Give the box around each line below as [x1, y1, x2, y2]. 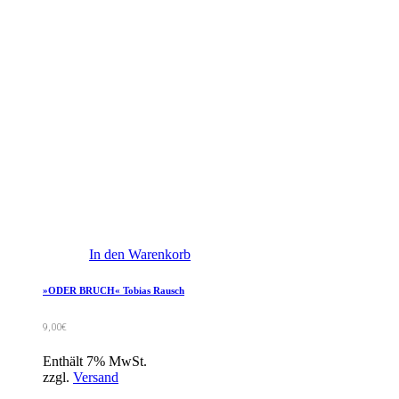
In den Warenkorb [89, 247, 191, 263]
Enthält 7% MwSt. [43, 354, 147, 370]
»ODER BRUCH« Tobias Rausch [43, 285, 184, 297]
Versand [73, 370, 118, 386]
